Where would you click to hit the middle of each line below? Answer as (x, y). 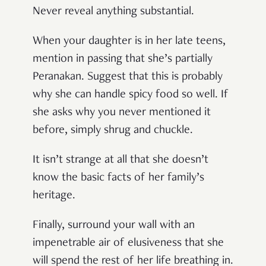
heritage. (54, 196)
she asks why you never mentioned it (122, 113)
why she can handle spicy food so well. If (131, 95)
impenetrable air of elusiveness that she (128, 243)
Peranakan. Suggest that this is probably (128, 77)
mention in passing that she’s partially (123, 59)
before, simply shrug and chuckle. (113, 130)
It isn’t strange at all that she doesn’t (121, 160)
